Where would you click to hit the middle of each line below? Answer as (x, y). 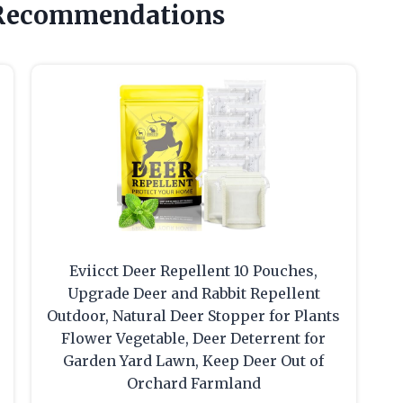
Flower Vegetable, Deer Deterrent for (194, 339)
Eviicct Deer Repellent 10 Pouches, (194, 271)
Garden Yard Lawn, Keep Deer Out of (194, 361)
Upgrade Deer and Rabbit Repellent (193, 294)
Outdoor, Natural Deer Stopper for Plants (194, 316)
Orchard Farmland (193, 384)
